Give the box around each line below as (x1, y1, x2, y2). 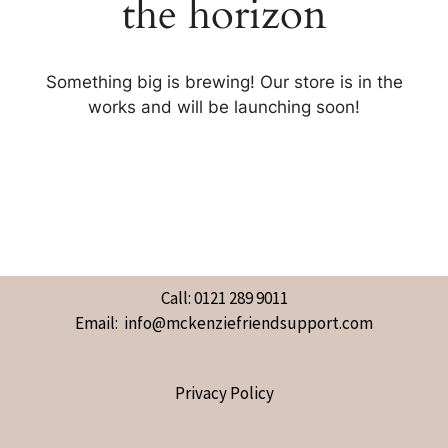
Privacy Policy (174, 382, 274, 405)
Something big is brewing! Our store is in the (45, 72, 403, 93)
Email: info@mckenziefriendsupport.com (75, 311, 373, 334)
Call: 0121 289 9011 (160, 286, 288, 309)
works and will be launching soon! (88, 97, 360, 118)
